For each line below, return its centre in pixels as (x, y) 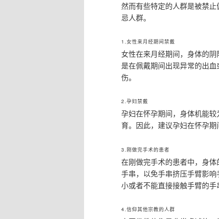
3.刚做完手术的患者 (145, 149)
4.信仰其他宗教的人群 (148, 209)
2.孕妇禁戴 (135, 101)
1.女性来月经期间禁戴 (148, 41)
